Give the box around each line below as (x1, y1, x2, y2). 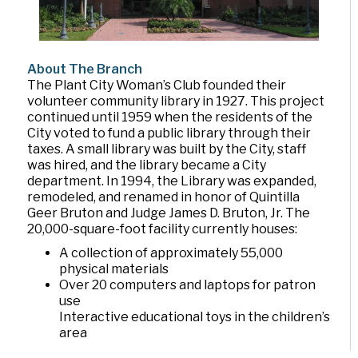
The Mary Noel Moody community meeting (59, 341, 319, 356)
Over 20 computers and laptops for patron (59, 277, 316, 292)
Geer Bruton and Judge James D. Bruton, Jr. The (27, 205, 311, 221)
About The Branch (27, 62, 143, 77)
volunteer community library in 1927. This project (27, 93, 325, 109)
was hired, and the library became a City (27, 157, 267, 173)
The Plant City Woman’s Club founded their (27, 78, 287, 93)
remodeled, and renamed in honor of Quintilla (27, 189, 300, 205)
